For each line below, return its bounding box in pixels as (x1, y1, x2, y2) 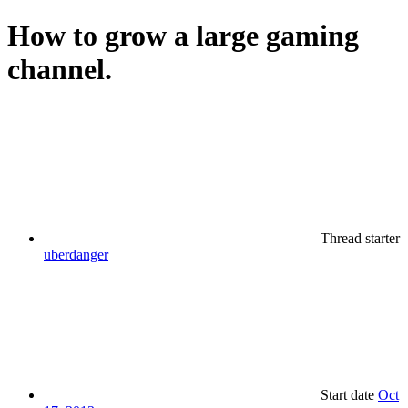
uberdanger (44, 246, 108, 262)
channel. (7, 53, 112, 87)
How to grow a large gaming (7, 19, 359, 53)
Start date (321, 386, 374, 403)
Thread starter (321, 229, 400, 246)
